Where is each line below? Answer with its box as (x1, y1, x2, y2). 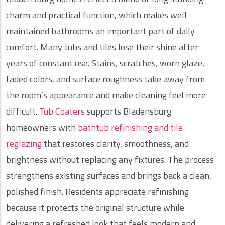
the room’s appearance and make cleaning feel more (6, 88, 206, 102)
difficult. (6, 104, 39, 119)
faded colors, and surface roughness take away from (6, 72, 205, 86)
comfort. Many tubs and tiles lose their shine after (6, 40, 198, 54)
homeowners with (6, 121, 78, 135)
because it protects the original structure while (6, 201, 184, 215)
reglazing (6, 137, 42, 151)
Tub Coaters (39, 104, 85, 119)
